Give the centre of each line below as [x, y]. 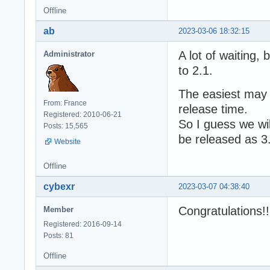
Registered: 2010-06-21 [83, 115]
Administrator [69, 54]
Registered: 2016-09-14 [83, 224]
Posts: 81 [58, 235]
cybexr [59, 186]
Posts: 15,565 [66, 126]
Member [58, 209]
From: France [65, 103]
